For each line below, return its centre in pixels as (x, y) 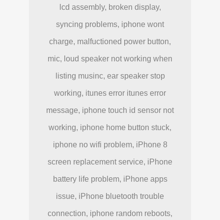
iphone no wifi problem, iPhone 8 (110, 144)
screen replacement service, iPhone (110, 162)
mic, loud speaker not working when (110, 58)
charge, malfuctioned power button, (110, 41)
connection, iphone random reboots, (110, 213)
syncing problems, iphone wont (110, 24)
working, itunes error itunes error (110, 93)
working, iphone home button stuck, (110, 127)
